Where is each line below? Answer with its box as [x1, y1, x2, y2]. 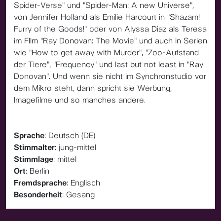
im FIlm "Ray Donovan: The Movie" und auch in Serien [14, 36, 207, 45]
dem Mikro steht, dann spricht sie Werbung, [14, 83, 172, 93]
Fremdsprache [14, 178, 67, 187]
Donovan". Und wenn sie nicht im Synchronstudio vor [14, 72, 206, 81]
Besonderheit [14, 190, 62, 199]
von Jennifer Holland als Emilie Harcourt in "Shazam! [14, 12, 200, 22]
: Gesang [62, 190, 95, 199]
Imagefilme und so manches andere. [14, 95, 146, 105]
